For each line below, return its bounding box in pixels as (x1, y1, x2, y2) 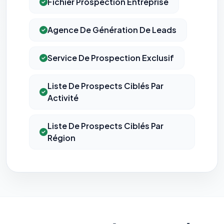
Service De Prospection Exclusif (47, 52, 174, 63)
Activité (47, 92, 78, 103)
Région (47, 132, 75, 143)
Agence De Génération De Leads (47, 24, 176, 35)
